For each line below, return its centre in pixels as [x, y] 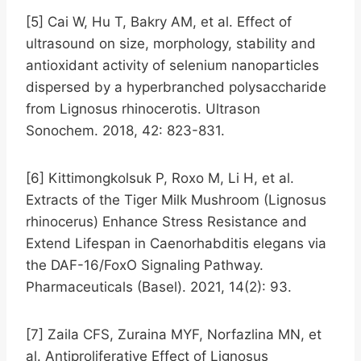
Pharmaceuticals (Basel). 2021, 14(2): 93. [159, 286]
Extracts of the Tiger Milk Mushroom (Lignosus [176, 199]
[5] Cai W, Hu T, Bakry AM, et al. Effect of [159, 21]
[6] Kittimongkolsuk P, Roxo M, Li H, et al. [160, 178]
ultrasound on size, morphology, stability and [171, 43]
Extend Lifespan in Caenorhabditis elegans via [176, 243]
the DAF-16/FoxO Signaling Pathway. [145, 265]
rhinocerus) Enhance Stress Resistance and [166, 221]
